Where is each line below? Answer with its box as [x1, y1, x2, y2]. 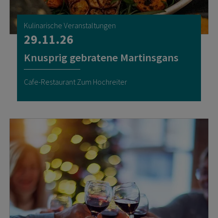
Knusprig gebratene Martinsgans [24, 50, 179, 64]
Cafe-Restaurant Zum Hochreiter [24, 76, 127, 87]
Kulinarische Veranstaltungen [24, 20, 116, 30]
